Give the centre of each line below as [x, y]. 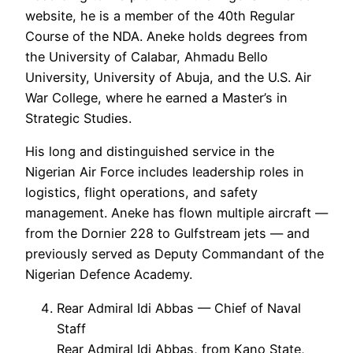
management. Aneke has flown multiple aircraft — [176, 213]
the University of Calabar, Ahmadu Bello [147, 57]
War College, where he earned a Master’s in [156, 98]
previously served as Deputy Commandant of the [175, 254]
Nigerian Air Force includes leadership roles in [165, 172]
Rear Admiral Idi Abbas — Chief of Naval [179, 308]
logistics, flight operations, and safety [141, 193]
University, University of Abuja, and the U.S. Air [168, 78]
